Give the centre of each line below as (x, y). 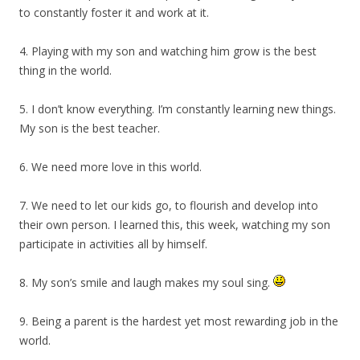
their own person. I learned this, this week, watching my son (175, 224)
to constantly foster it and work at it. (114, 12)
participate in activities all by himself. (113, 243)
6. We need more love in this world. (110, 166)
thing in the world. (65, 70)
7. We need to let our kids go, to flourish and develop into (169, 205)
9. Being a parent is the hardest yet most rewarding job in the (179, 321)
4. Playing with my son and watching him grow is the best (168, 51)
